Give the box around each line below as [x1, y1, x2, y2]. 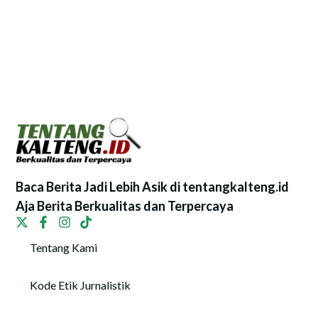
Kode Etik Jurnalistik [30, 278, 131, 292]
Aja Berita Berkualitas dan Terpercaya [16, 197, 234, 214]
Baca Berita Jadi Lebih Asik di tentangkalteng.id [16, 178, 290, 194]
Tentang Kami [30, 240, 98, 254]
